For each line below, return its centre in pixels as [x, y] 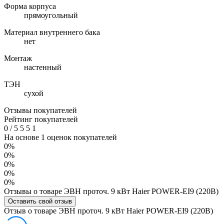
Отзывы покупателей [40, 110]
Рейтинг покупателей [41, 119]
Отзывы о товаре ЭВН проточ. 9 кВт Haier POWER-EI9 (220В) [111, 191]
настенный [43, 67]
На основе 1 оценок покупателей [60, 137]
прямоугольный [51, 15]
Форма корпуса [30, 6]
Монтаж [18, 58]
